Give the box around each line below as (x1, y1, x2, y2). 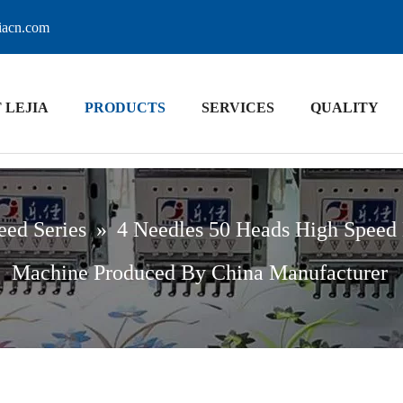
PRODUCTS (84, 100, 166, 115)
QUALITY (309, 100, 379, 115)
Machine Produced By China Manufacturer (11, 261, 388, 284)
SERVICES (201, 100, 274, 115)
